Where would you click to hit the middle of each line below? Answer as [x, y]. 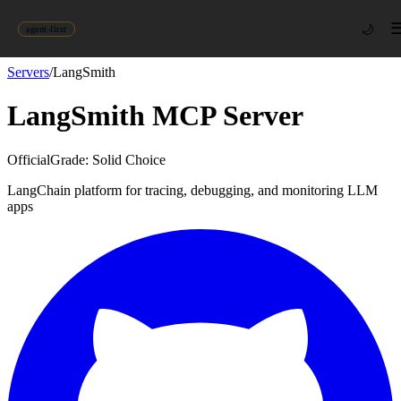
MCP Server [224, 116]
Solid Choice [129, 159]
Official [29, 159]
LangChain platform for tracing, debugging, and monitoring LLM [192, 190]
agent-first [47, 29]
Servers [28, 72]
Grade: [71, 159]
